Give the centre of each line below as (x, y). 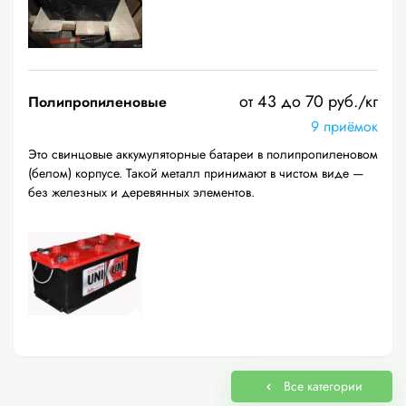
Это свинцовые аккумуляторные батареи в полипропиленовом (203, 154)
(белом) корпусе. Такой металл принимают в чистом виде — (196, 173)
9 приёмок (344, 126)
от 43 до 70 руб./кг (309, 101)
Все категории (323, 386)
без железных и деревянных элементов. (141, 192)
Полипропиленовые (97, 102)
